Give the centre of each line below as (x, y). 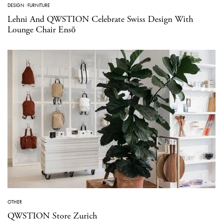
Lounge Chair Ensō (42, 29)
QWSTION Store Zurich (52, 216)
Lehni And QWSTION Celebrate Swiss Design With (100, 19)
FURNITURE (39, 5)
